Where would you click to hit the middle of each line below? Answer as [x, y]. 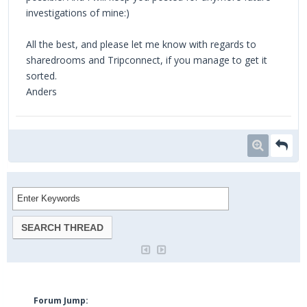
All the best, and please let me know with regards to [141, 45]
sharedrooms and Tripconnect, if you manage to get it [147, 60]
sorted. [41, 76]
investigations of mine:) [78, 13]
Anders [41, 92]
